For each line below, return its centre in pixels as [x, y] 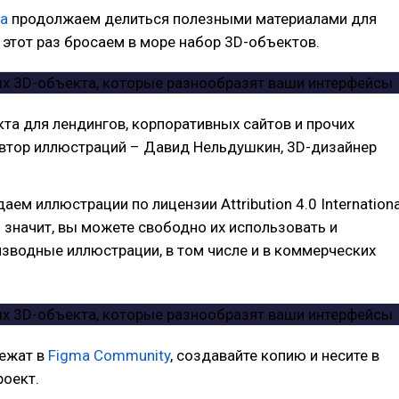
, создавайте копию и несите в [275, 355]
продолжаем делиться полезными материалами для [192, 19]
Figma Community [109, 355]
